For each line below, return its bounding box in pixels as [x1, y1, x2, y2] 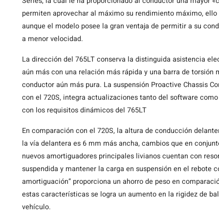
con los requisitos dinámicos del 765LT [22, 105, 147, 115]
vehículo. [22, 202, 51, 212]
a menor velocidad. [22, 34, 83, 44]
